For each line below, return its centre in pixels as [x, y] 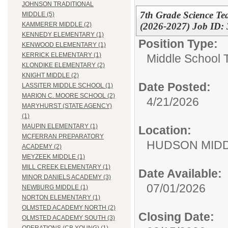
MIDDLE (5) [38, 15]
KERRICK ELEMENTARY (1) [62, 55]
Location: [165, 130]
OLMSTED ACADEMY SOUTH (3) [68, 218]
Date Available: [180, 173]
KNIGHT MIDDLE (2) [50, 76]
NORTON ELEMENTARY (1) [61, 198]
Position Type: [178, 44]
